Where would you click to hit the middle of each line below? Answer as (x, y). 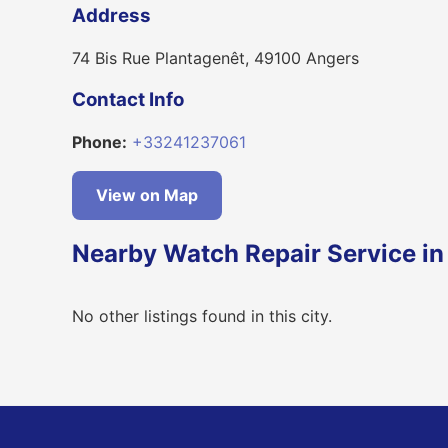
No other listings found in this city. (202, 316)
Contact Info (128, 100)
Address (111, 15)
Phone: (99, 142)
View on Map (147, 195)
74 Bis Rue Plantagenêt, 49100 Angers (215, 57)
